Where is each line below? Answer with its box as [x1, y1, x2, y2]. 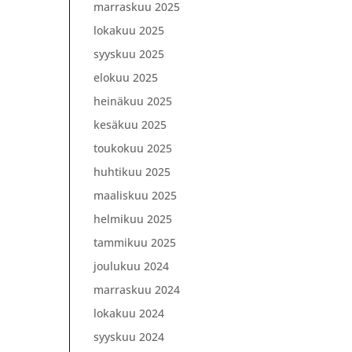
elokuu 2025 [93, 70, 159, 85]
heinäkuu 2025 [93, 93, 173, 108]
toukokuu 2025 [93, 141, 173, 156]
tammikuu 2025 [93, 235, 177, 250]
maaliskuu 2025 [93, 188, 178, 203]
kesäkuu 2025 [93, 117, 167, 132]
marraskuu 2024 [93, 282, 181, 297]
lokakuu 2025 [93, 23, 165, 38]
